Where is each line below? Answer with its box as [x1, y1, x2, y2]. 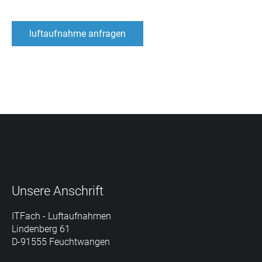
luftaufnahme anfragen [29, 28, 126, 39]
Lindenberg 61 [12, 223, 70, 235]
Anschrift [53, 184, 104, 198]
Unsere [12, 184, 50, 198]
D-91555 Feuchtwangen [12, 236, 110, 247]
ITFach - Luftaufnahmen [12, 211, 111, 222]
